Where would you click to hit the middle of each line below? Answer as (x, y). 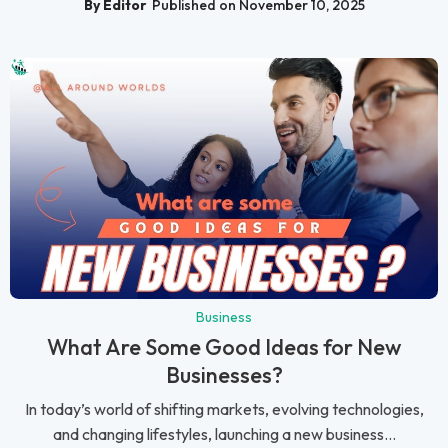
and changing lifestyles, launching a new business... (224, 434)
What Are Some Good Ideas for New (224, 347)
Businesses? (224, 375)
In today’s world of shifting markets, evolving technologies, (224, 409)
